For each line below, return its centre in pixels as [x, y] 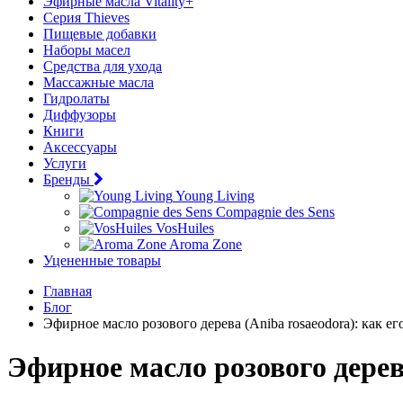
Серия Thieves [86, 18]
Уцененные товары [102, 260]
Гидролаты [76, 99]
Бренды [67, 179]
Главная [67, 291]
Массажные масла [99, 82]
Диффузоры [80, 115]
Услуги [65, 163]
